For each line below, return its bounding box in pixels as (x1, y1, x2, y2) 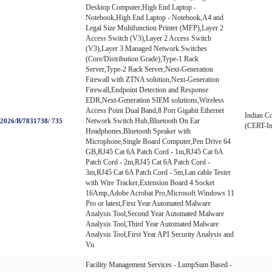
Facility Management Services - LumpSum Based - (86, 260, 232, 269)
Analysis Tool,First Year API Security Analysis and (86, 229, 234, 239)
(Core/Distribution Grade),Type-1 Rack (86, 54, 199, 63)
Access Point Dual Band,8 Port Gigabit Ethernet (86, 106, 224, 115)
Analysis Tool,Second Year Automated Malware (86, 209, 224, 218)
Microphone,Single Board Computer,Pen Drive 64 (86, 137, 231, 146)
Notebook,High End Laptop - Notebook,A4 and (86, 13, 223, 22)
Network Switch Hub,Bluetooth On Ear (86, 116, 200, 125)
